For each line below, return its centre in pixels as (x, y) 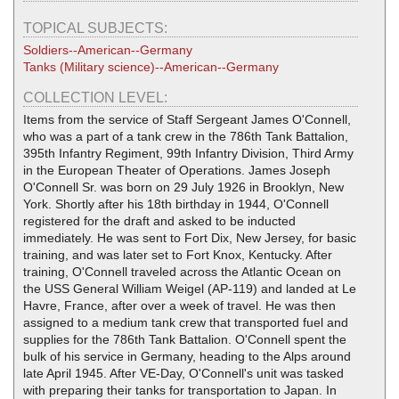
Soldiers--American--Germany (108, 49)
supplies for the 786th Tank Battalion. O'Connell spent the (185, 339)
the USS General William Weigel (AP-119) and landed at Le (190, 288)
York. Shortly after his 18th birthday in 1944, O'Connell (176, 204)
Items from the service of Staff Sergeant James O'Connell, (187, 119)
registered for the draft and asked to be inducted (159, 220)
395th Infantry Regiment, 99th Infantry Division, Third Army (188, 153)
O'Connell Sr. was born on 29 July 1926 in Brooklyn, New (183, 187)
